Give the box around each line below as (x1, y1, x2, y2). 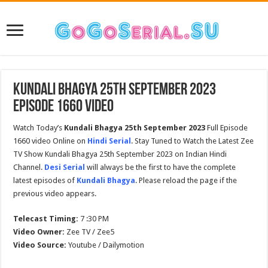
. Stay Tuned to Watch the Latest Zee (131, 136, 254, 145)
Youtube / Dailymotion (66, 240, 145, 249)
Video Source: (13, 240, 67, 249)
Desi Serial (44, 163, 86, 172)
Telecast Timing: (13, 214, 79, 223)
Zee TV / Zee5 (65, 227, 115, 236)
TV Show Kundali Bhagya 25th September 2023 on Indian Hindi (13, 150, 227, 159)
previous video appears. (13, 189, 97, 198)
